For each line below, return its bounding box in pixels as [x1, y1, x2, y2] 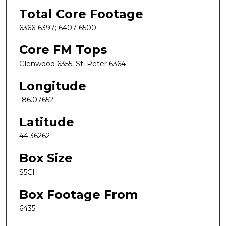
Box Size [19, 151, 73, 166]
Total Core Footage [19, 6, 143, 21]
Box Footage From [19, 187, 138, 202]
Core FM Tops [19, 42, 107, 58]
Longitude [19, 78, 86, 93]
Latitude [19, 115, 74, 130]
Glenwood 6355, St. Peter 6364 [19, 59, 126, 69]
